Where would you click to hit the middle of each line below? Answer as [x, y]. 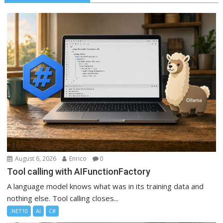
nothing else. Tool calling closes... [63, 198]
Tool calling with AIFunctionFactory [79, 172]
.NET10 [19, 211]
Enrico [77, 159]
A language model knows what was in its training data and [106, 186]
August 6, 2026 [35, 159]
